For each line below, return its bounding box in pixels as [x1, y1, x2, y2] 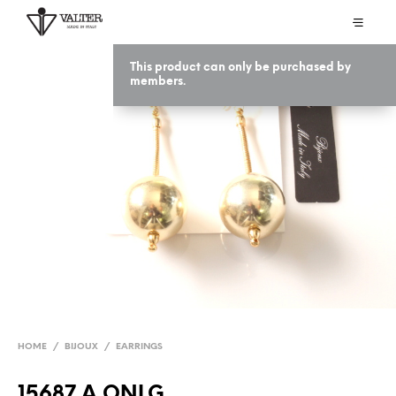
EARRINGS [116, 341, 163, 352]
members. [130, 76, 186, 88]
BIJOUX [65, 341, 98, 352]
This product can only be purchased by [130, 62, 351, 73]
